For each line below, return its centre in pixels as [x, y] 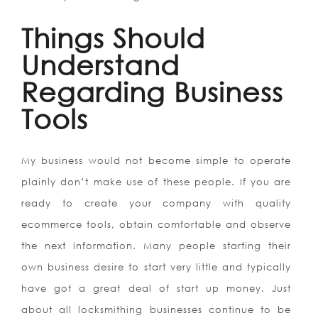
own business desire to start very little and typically [157, 267]
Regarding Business [152, 92]
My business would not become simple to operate [157, 161]
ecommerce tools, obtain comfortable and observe [157, 225]
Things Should [113, 38]
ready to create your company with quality [157, 203]
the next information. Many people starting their [157, 246]
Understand [100, 65]
